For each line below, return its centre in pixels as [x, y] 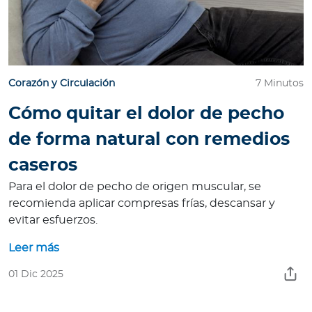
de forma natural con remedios [149, 140]
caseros [43, 166]
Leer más [34, 248]
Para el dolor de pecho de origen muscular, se [135, 187]
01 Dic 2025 [36, 275]
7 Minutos [280, 84]
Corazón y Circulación [62, 84]
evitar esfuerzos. [53, 220]
